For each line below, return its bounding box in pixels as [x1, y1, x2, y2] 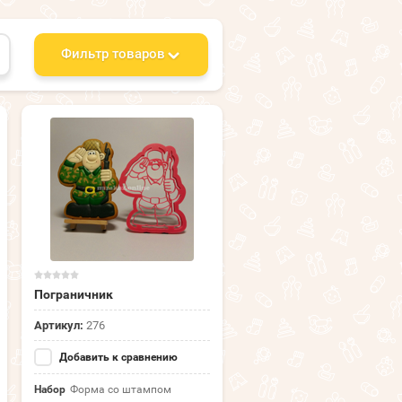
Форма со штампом [70, 383, 171, 397]
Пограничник [34, 287, 113, 302]
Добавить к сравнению [57, 351, 178, 364]
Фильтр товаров [61, 46, 165, 63]
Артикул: [34, 319, 83, 333]
